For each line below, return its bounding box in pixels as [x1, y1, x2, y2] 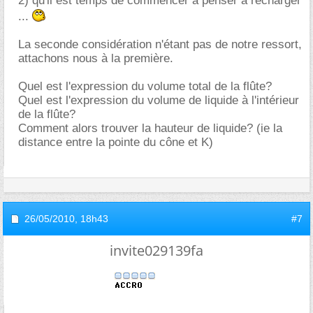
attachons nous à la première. [18, 51, 173, 65]
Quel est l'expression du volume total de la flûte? [18, 79, 272, 93]
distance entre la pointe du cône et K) [18, 135, 213, 149]
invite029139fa [110, 240, 203, 260]
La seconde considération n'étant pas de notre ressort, [18, 37, 302, 51]
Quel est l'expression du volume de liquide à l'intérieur [18, 93, 299, 107]
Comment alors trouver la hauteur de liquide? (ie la [18, 121, 282, 135]
